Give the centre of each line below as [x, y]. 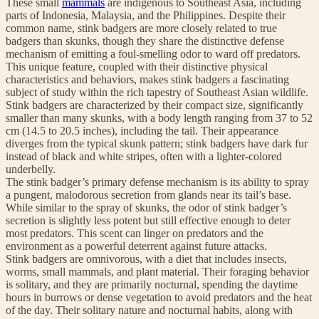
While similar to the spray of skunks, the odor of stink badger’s [146, 207]
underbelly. [31, 169]
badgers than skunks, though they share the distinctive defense [145, 41]
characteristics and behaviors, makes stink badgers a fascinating [147, 79]
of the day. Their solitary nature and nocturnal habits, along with [149, 310]
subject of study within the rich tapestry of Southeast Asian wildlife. [157, 92]
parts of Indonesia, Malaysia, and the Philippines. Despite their [146, 15]
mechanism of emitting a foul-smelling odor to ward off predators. [153, 53]
